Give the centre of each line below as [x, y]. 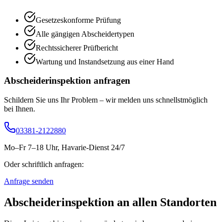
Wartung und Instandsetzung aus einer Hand [105, 61]
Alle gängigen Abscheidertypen [85, 34]
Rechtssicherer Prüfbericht [77, 48]
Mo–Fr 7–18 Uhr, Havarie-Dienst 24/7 [64, 148]
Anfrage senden [29, 181]
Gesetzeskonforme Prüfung [78, 20]
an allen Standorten [165, 202]
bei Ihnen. [20, 109]
